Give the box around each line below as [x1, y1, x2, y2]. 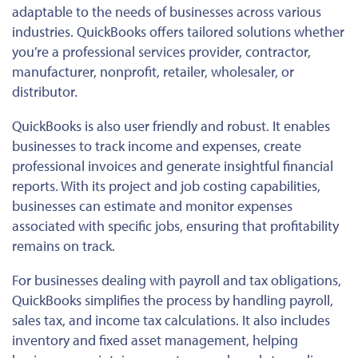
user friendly [124, 117, 197, 136]
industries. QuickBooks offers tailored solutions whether [12, 22, 344, 42]
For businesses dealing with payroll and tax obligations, [12, 271, 341, 290]
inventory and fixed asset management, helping [12, 331, 298, 350]
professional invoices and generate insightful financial [12, 157, 333, 176]
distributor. [12, 82, 78, 101]
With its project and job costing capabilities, [58, 177, 320, 196]
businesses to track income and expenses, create [12, 137, 301, 156]
